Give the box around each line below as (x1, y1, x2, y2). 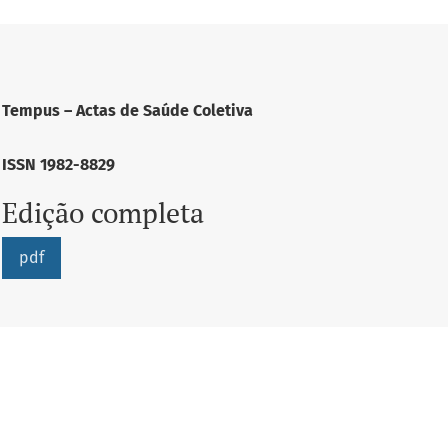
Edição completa (2, 194, 204, 231)
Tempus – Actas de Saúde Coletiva (2, 101, 253, 120)
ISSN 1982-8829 (2, 155, 115, 174)
